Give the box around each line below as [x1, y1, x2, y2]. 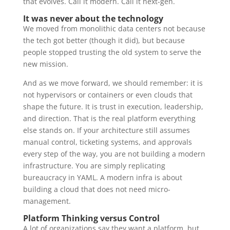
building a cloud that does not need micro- [23, 184, 170, 194]
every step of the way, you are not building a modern [23, 148, 205, 159]
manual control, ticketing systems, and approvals [23, 137, 192, 147]
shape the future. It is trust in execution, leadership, [23, 101, 203, 111]
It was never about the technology [23, 12, 163, 24]
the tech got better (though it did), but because [23, 35, 185, 45]
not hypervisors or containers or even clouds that [23, 89, 193, 100]
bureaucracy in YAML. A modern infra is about [23, 172, 182, 182]
